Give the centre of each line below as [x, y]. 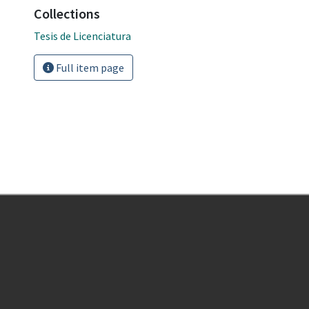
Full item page [89, 67]
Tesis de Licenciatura [82, 36]
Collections [67, 13]
